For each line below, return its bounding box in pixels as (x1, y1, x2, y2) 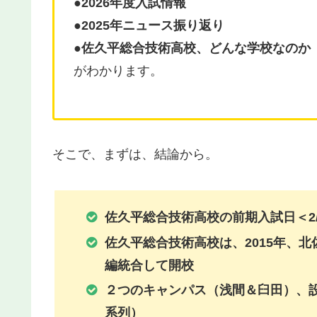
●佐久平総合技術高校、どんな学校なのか (74, 41, 311, 56)
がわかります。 (74, 64, 163, 79)
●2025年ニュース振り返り (74, 18, 224, 33)
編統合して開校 (104, 258, 194, 272)
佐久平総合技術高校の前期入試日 (104, 209, 296, 224)
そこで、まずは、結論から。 (52, 146, 218, 161)
